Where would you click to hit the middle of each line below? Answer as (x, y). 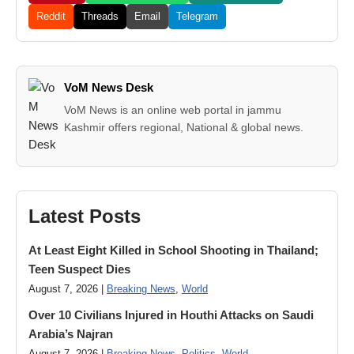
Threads (100, 16)
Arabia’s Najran (71, 334)
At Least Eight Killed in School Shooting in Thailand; (173, 250)
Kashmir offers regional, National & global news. (184, 127)
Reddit (51, 16)
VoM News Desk (109, 87)
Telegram (197, 16)
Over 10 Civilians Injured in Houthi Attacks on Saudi (171, 315)
